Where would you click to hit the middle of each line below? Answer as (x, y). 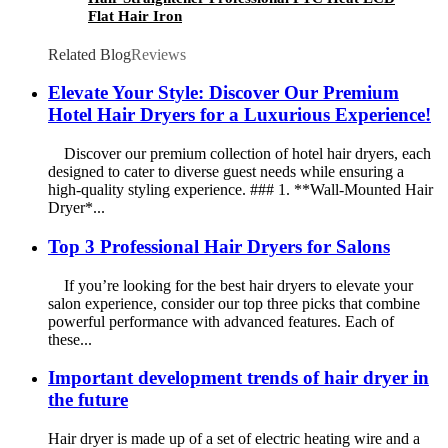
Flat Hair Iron (135, 15)
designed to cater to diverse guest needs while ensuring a (226, 172)
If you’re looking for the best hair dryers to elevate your (230, 285)
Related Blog (89, 54)
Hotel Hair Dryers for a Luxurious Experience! (239, 115)
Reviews (158, 54)
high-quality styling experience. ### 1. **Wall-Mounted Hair (240, 190)
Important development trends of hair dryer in (238, 378)
